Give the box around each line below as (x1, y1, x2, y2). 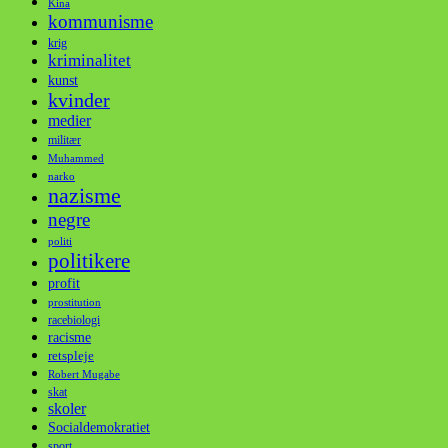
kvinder (48, 89, 110, 112)
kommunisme (48, 11, 153, 33)
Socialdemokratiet (48, 420, 150, 436)
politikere (48, 249, 130, 274)
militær (48, 134, 81, 148)
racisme (48, 330, 91, 346)
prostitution (48, 296, 101, 309)
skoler (48, 400, 86, 418)
